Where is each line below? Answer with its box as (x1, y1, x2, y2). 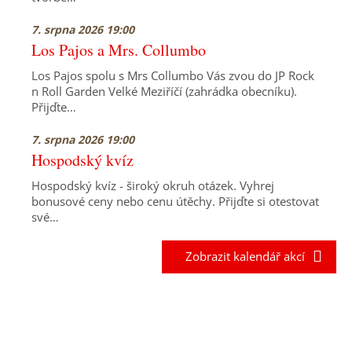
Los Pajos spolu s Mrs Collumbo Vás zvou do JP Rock (31, 68, 314, 83)
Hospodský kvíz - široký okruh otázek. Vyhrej (31, 178, 274, 193)
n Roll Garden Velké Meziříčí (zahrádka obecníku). (31, 83, 297, 99)
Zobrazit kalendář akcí (176, 248, 305, 264)
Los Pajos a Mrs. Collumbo (31, 39, 206, 60)
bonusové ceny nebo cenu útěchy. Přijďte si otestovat (31, 193, 319, 209)
